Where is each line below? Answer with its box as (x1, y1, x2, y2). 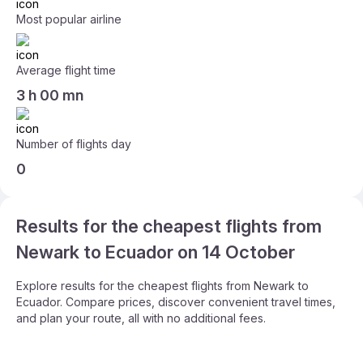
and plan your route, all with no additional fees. (16, 311, 266, 325)
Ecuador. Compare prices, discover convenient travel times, (16, 295, 335, 309)
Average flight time (16, 63, 116, 77)
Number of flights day (16, 137, 131, 151)
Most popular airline (16, 12, 122, 26)
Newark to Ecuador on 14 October (16, 241, 295, 263)
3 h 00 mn (16, 87, 83, 104)
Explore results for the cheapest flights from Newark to (16, 279, 309, 293)
